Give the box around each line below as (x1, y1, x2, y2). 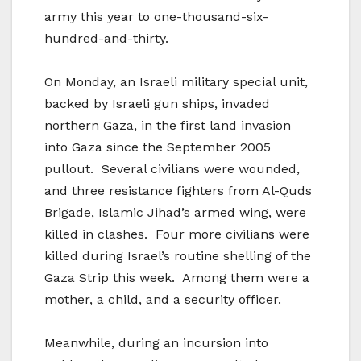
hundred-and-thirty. (44, 31, 168, 47)
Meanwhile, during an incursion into (44, 335, 268, 351)
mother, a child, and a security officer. (44, 292, 281, 308)
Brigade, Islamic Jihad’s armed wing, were (44, 205, 306, 221)
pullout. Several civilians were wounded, (44, 161, 300, 177)
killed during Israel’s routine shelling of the (44, 248, 311, 264)
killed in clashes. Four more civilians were (44, 226, 309, 243)
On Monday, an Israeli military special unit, (44, 74, 308, 90)
